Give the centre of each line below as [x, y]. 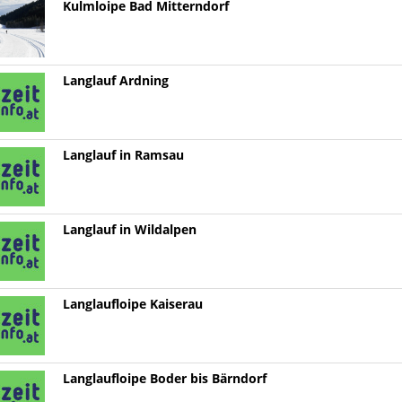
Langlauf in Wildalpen [129, 230]
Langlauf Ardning [115, 81]
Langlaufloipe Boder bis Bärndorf [164, 379]
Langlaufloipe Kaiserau [132, 305]
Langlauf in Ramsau [123, 156]
